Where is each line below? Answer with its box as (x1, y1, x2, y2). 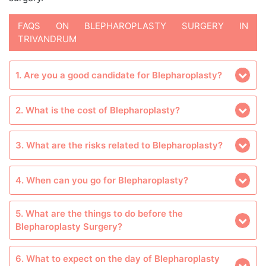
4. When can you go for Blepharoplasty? (15, 174, 188, 186)
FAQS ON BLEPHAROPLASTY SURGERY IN (18, 20, 248, 31)
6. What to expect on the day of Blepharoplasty (15, 253, 220, 264)
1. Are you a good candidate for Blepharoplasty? (15, 69, 222, 81)
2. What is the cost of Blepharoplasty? (15, 104, 180, 116)
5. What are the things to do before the (15, 208, 183, 219)
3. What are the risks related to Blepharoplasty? (15, 139, 223, 151)
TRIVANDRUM (18, 33, 77, 45)
